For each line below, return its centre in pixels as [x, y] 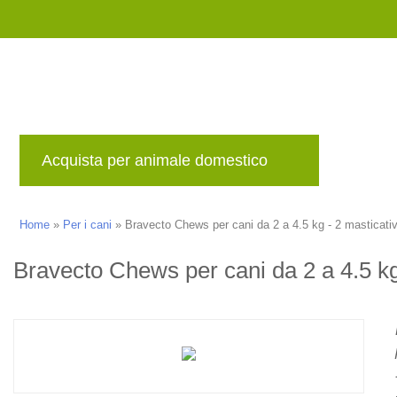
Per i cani [87, 225]
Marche [372, 165]
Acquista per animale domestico [155, 160]
